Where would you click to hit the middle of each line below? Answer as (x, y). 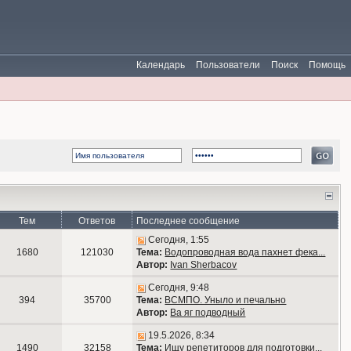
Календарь (161, 65)
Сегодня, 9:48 (179, 288)
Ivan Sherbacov (204, 265)
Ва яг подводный (208, 313)
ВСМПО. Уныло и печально (226, 300)
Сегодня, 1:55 (179, 240)
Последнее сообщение (188, 221)
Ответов (97, 221)
